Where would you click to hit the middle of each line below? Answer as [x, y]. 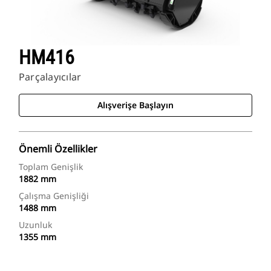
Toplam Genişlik [51, 167]
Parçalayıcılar [50, 77]
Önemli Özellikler [58, 149]
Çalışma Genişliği [54, 196]
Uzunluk [35, 225]
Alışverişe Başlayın [135, 105]
